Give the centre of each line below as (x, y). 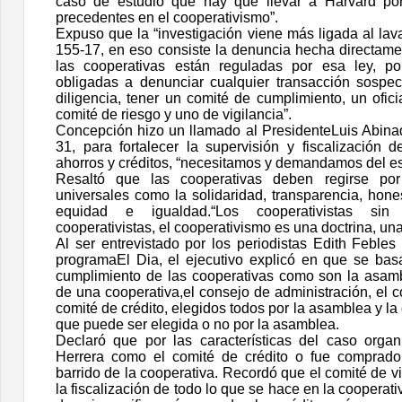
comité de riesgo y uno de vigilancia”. (174, 114)
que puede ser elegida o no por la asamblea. (197, 324)
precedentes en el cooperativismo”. (167, 17)
